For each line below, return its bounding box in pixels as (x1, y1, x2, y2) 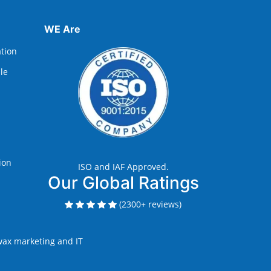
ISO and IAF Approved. (77, 161, 169, 173)
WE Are (44, 23, 80, 36)
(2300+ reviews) (119, 198, 181, 211)
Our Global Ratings (47, 172, 199, 194)
